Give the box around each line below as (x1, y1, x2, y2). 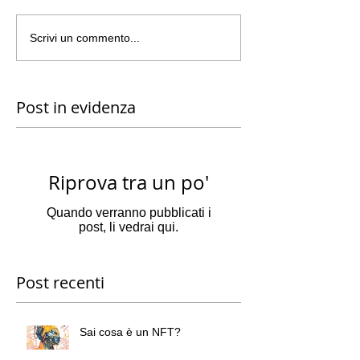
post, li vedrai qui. (79, 220, 178, 235)
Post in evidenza (16, 96, 136, 119)
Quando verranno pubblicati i (46, 206, 211, 220)
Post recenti (16, 272, 104, 294)
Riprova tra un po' (48, 170, 209, 196)
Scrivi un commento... (30, 31, 140, 44)
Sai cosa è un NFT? (80, 325, 181, 339)
